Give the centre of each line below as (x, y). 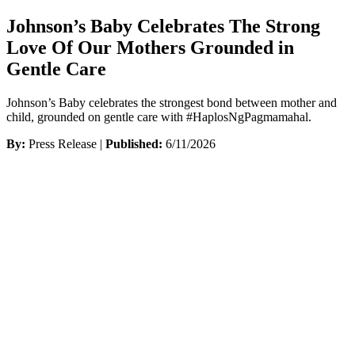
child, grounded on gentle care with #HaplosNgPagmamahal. (159, 116)
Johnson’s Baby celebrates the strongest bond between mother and (172, 102)
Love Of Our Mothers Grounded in (150, 47)
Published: (134, 143)
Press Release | (65, 143)
